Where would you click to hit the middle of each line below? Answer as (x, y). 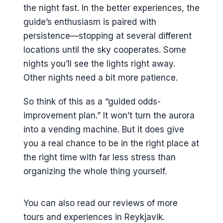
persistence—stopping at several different (108, 36)
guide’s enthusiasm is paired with (90, 22)
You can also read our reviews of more (101, 203)
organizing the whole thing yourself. (95, 171)
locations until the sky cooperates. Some (105, 50)
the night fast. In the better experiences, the (111, 8)
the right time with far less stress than (100, 158)
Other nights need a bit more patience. (101, 77)
